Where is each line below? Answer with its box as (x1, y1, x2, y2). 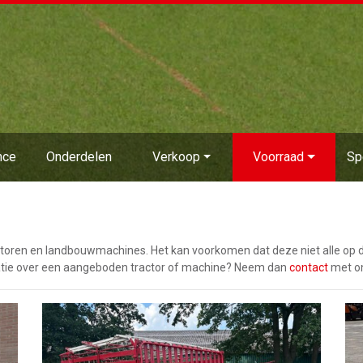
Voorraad (253, 148, 305, 164)
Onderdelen (45, 148, 112, 164)
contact (289, 260, 328, 274)
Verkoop (152, 148, 200, 164)
